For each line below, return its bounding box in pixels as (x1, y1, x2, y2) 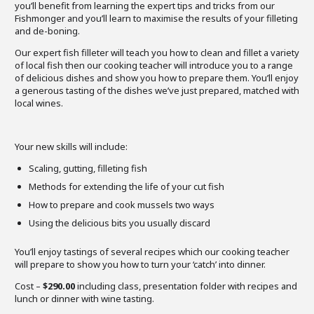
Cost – (15, 280, 43, 292)
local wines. (15, 97, 63, 109)
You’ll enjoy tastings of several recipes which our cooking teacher (15, 245, 289, 258)
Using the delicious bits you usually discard (29, 217, 210, 229)
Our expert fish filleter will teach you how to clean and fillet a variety (15, 46, 299, 59)
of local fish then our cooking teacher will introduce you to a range (15, 59, 293, 71)
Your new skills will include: (15, 140, 128, 153)
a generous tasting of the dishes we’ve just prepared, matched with (15, 84, 299, 97)
